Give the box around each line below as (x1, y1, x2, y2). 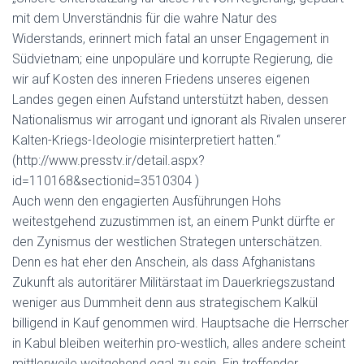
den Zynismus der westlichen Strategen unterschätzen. (12, 234, 323, 249)
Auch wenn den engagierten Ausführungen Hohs (12, 193, 281, 209)
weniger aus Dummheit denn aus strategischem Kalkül (12, 295, 318, 310)
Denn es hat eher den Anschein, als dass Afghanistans (12, 254, 315, 270)
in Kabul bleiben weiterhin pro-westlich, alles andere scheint (12, 336, 345, 351)
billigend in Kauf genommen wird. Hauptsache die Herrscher (12, 315, 349, 331)
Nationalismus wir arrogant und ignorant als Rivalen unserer (12, 112, 346, 128)
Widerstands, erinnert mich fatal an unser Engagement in (12, 31, 329, 46)
